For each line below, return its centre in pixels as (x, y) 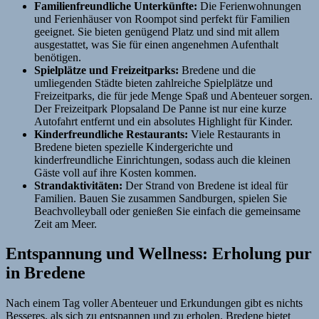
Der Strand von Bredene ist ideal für (205, 185)
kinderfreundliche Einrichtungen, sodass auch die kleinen (162, 159)
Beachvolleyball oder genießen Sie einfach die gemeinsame (167, 211)
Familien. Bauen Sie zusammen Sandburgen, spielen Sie (161, 198)
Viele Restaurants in (234, 134)
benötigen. (58, 57)
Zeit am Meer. (66, 224)
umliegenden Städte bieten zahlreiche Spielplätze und (153, 83)
